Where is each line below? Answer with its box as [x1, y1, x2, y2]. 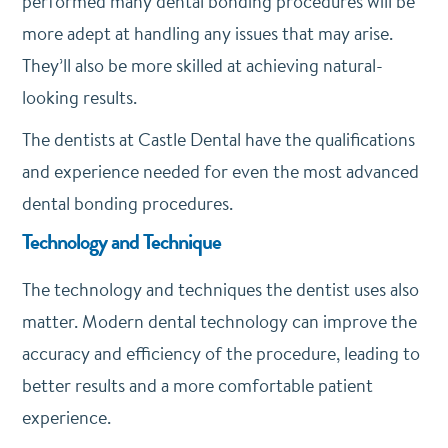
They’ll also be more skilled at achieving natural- [21, 53, 383, 78]
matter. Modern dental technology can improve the [21, 309, 417, 334]
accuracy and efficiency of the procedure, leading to [21, 341, 420, 366]
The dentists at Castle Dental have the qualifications [21, 127, 415, 152]
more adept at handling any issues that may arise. [21, 21, 393, 46]
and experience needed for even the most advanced [21, 159, 419, 184]
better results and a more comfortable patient [21, 373, 373, 398]
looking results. [21, 85, 137, 110]
